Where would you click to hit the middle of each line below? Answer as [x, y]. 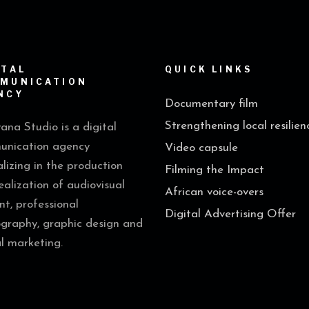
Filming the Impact [215, 170]
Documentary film [211, 104]
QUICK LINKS [209, 70]
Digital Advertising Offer [230, 215]
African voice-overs [214, 192]
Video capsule [201, 148]
